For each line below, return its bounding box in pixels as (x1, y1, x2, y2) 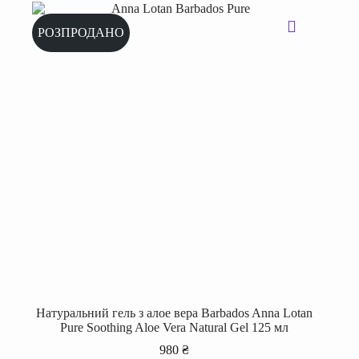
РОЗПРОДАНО (38, 26, 124, 40)
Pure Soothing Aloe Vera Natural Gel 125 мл (59, 320, 288, 334)
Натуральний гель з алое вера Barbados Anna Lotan (35, 305, 313, 320)
